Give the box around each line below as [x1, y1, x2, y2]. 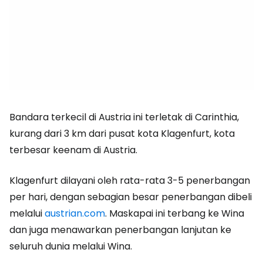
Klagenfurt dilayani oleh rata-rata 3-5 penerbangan [9, 174, 250, 187]
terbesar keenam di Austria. [9, 143, 137, 157]
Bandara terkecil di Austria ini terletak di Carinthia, [9, 110, 239, 124]
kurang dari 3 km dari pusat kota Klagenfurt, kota [9, 127, 235, 140]
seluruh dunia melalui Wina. [9, 240, 132, 253]
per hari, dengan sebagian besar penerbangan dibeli [9, 190, 252, 204]
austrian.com [45, 207, 105, 220]
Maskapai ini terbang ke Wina [107, 207, 244, 220]
